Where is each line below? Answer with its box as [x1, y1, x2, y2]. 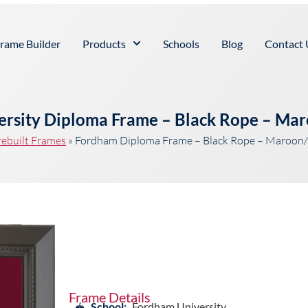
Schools [162, 36, 199, 50]
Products [82, 36, 126, 50]
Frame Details [68, 289, 151, 306]
